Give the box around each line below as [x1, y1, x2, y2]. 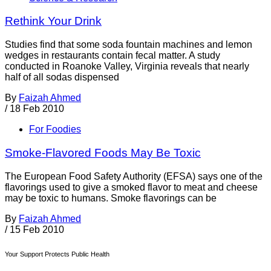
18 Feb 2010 [10, 103, 64, 114]
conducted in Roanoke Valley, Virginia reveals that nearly [5, 61, 249, 72]
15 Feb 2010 [10, 224, 64, 235]
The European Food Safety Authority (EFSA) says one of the [5, 171, 263, 181]
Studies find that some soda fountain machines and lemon [5, 39, 252, 50]
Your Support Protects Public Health [5, 250, 109, 258]
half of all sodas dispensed [5, 72, 119, 83]
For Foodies [29, 124, 81, 135]
